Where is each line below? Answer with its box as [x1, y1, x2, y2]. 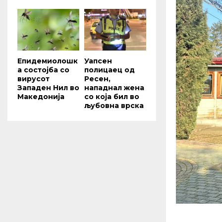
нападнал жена [84, 83, 144, 92]
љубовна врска [84, 101, 144, 110]
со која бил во [84, 92, 139, 101]
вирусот [17, 74, 50, 83]
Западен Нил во [17, 83, 79, 92]
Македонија [17, 92, 64, 101]
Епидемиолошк [17, 56, 78, 65]
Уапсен [84, 56, 112, 65]
